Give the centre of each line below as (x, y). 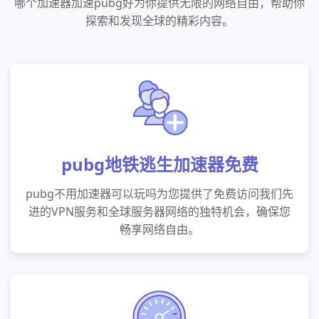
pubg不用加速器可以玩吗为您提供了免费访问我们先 (159, 194)
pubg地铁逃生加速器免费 (159, 164)
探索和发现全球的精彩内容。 (159, 21)
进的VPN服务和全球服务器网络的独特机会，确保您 (159, 211)
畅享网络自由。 (159, 229)
